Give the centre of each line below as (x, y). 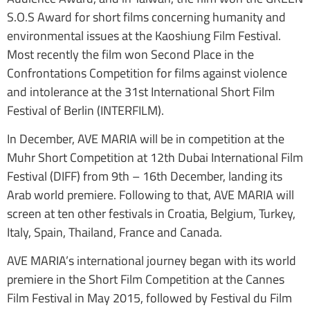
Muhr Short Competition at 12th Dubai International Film (155, 157)
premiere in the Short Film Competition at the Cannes (146, 280)
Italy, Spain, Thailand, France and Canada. (115, 232)
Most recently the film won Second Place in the (130, 54)
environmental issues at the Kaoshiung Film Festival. (144, 35)
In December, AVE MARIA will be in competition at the (146, 138)
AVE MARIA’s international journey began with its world (152, 261)
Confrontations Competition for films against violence (147, 73)
